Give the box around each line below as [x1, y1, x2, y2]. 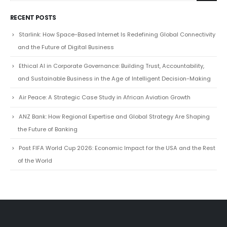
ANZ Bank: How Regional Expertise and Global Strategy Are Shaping [19, 107, 210, 116]
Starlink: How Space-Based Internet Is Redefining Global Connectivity [19, 25, 215, 33]
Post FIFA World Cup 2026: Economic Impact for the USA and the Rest [19, 138, 215, 147]
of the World [18, 151, 52, 160]
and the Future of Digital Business [18, 37, 114, 46]
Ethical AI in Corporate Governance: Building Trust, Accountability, [19, 56, 204, 65]
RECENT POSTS [10, 8, 56, 17]
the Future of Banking [18, 120, 78, 128]
